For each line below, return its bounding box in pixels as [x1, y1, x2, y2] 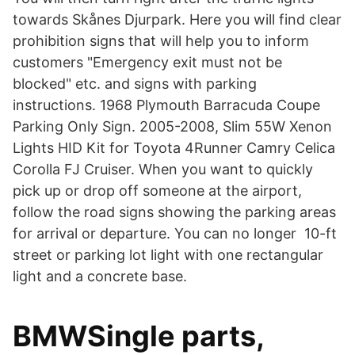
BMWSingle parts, [13, 319, 264, 353]
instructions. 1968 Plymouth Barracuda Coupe [13, 97, 320, 113]
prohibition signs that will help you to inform [13, 32, 309, 49]
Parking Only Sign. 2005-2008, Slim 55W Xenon [13, 118, 332, 135]
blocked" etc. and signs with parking [13, 75, 257, 92]
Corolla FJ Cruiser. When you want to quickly [13, 161, 313, 177]
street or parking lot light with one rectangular [13, 246, 323, 263]
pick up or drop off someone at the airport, [13, 182, 302, 199]
